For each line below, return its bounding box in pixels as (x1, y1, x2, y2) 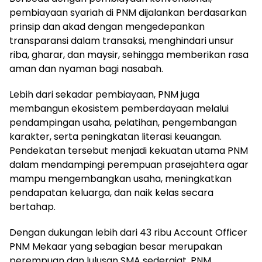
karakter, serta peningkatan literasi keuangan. (9, 130, 222, 143)
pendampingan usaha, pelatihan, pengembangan (9, 116, 237, 129)
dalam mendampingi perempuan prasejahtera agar (9, 158, 249, 171)
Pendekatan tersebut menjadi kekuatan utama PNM (9, 144, 248, 157)
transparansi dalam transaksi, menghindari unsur (9, 34, 234, 47)
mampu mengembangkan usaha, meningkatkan (9, 172, 232, 185)
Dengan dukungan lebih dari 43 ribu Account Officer (9, 226, 247, 239)
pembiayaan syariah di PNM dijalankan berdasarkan (9, 6, 247, 19)
